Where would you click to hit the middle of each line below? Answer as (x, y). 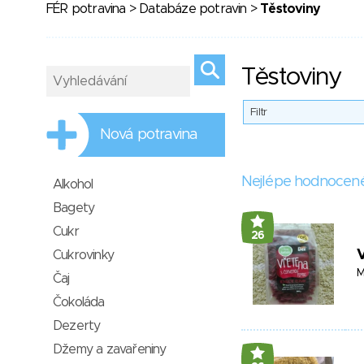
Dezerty (77, 326)
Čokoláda (79, 302)
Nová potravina (149, 135)
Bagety (74, 208)
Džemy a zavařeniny (110, 349)
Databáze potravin (193, 9)
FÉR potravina (86, 9)
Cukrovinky (83, 255)
